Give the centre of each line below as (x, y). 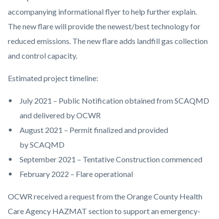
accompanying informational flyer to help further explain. (102, 12)
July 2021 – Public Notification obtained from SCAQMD (114, 101)
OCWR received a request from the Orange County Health (105, 197)
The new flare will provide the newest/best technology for (104, 26)
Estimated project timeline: (55, 78)
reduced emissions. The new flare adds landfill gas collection (108, 41)
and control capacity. (45, 56)
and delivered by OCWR (62, 115)
